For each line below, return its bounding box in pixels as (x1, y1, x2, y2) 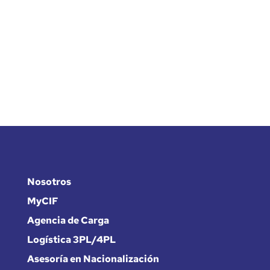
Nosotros (27, 175, 71, 188)
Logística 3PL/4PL (27, 233, 116, 246)
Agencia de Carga (27, 213, 109, 227)
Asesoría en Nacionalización (27, 252, 159, 265)
